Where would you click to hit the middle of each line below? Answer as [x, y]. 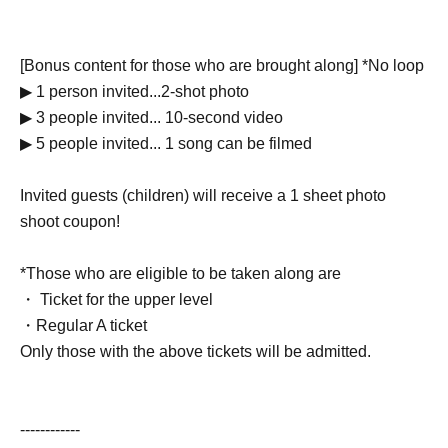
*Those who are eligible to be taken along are [180, 274]
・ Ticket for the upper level [116, 300]
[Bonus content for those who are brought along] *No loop [222, 66]
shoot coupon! [70, 222]
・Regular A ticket [83, 326]
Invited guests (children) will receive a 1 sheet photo [203, 196]
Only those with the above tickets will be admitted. [195, 352]
